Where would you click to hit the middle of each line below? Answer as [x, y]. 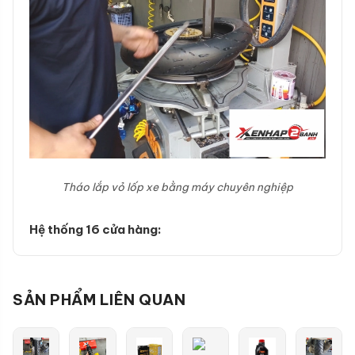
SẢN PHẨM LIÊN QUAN [99, 300]
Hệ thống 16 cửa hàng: [95, 230]
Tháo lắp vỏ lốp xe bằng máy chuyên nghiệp [177, 187]
